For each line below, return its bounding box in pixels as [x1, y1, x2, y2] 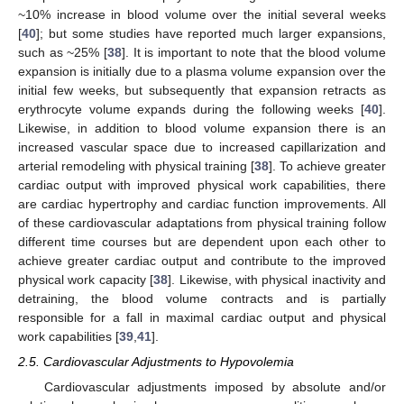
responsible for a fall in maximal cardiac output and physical [18, 309, 386, 325]
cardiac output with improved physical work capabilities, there [18, 177, 386, 192]
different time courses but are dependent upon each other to [18, 234, 386, 249]
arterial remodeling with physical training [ [18, 158, 254, 173]
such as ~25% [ [18, 44, 107, 60]
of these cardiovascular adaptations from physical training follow [18, 215, 386, 230]
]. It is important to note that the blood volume [122, 44, 386, 60]
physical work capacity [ [18, 271, 154, 287]
